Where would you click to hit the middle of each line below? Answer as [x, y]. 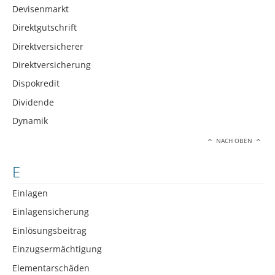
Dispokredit [36, 83]
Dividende [33, 102]
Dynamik [30, 121]
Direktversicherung [52, 64]
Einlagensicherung [51, 212]
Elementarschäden [51, 268]
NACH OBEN [234, 141]
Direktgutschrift [45, 28]
